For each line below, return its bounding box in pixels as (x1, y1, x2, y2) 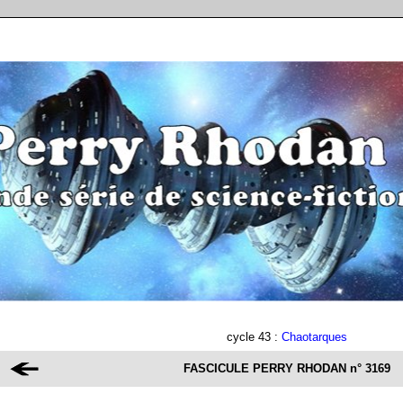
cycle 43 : (227, 330, 282, 344)
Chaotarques (282, 330, 347, 344)
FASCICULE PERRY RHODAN (184, 362, 346, 375)
